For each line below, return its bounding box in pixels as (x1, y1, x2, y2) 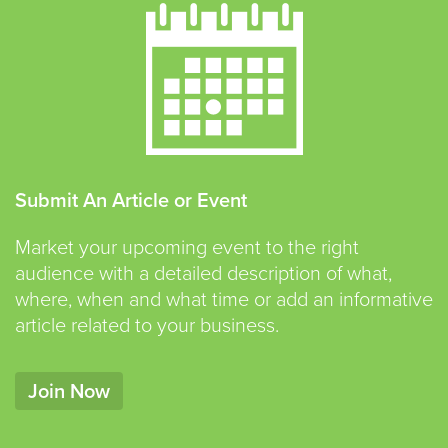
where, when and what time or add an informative (15, 284, 433, 312)
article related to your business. (15, 310, 279, 338)
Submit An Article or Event (15, 185, 247, 214)
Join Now (28, 376, 110, 405)
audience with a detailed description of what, (15, 258, 392, 286)
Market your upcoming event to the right (15, 232, 359, 260)
